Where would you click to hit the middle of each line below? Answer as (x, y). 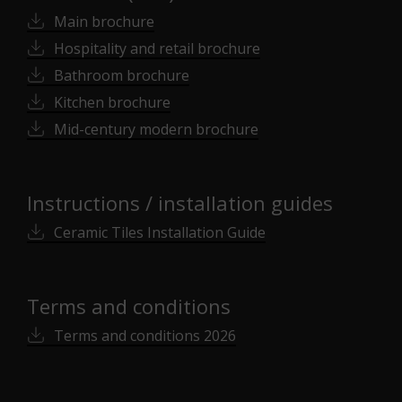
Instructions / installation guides (180, 203)
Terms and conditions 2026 (145, 336)
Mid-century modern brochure (156, 129)
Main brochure (104, 22)
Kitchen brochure (112, 102)
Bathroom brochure (122, 75)
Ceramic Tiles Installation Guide (160, 232)
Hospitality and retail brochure (157, 48)
